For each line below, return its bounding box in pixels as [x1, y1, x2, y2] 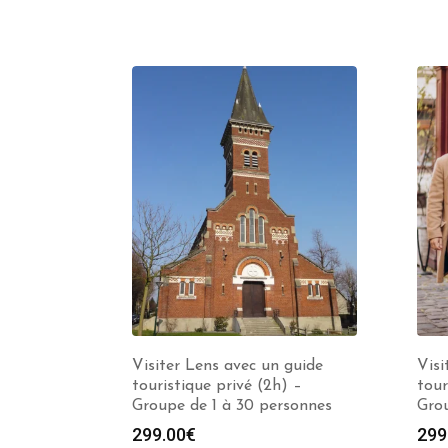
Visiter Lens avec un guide [132, 358, 323, 374]
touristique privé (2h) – [132, 378, 302, 394]
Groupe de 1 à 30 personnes [132, 398, 332, 414]
